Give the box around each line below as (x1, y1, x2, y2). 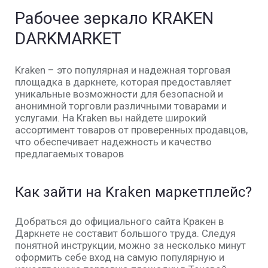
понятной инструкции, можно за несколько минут (15, 239, 246, 252)
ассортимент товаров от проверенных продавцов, (15, 124, 248, 136)
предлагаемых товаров (15, 148, 124, 160)
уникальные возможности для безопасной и (15, 88, 223, 100)
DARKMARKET (15, 29, 121, 49)
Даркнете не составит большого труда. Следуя (15, 227, 236, 240)
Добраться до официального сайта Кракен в (15, 215, 224, 228)
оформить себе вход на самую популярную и (15, 251, 224, 264)
